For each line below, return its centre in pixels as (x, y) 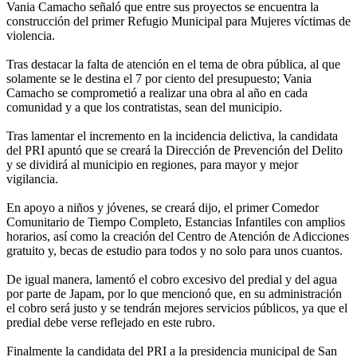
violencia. (31, 36)
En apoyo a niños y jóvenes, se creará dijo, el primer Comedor (163, 208)
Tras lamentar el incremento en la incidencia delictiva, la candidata (172, 136)
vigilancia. (32, 179)
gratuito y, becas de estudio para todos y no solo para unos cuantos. (175, 251)
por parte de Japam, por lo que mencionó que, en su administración (174, 294)
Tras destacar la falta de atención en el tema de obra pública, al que (173, 65)
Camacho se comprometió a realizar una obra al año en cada (157, 93)
